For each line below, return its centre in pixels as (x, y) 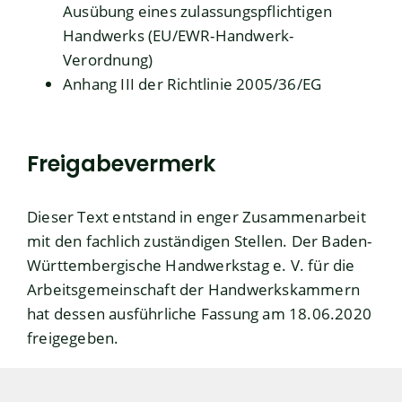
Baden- (347, 241)
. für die (327, 266)
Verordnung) (108, 60)
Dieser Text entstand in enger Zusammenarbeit (197, 217)
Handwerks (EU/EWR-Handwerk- (179, 36)
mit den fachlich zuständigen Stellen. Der (175, 241)
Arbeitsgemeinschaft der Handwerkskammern (194, 290)
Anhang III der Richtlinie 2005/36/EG (192, 84)
